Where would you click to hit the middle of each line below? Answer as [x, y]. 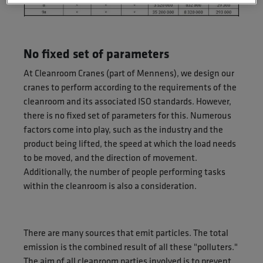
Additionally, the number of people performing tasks [124, 171]
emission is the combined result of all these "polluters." [131, 247]
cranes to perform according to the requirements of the [130, 87]
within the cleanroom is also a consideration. [110, 186]
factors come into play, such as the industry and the [123, 129]
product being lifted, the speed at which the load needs [130, 143]
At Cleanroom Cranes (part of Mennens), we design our [129, 73]
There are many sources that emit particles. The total [126, 232]
